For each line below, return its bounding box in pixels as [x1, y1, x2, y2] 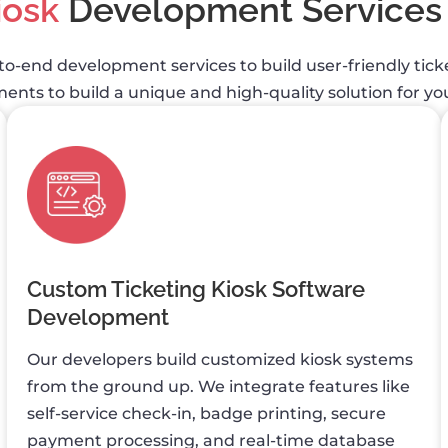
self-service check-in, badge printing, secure [27, 403, 387, 423]
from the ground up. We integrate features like [27, 376, 411, 396]
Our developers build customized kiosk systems [27, 349, 414, 369]
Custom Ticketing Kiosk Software [27, 275, 366, 302]
